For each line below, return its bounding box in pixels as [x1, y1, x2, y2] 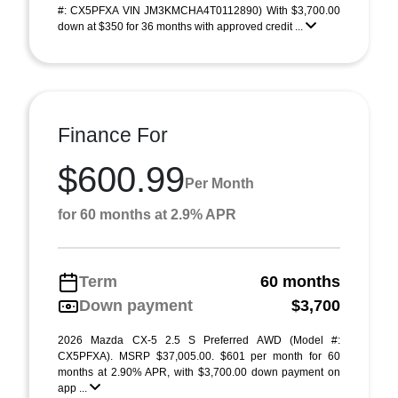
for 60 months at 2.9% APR [58, 207, 236, 222]
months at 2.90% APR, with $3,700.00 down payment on [58, 366, 340, 378]
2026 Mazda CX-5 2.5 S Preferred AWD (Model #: [58, 334, 340, 346]
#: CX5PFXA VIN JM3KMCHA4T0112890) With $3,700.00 [58, 4, 340, 17]
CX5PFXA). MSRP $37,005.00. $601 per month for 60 [58, 350, 340, 362]
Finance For [58, 123, 168, 147]
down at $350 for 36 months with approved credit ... [58, 20, 306, 33]
